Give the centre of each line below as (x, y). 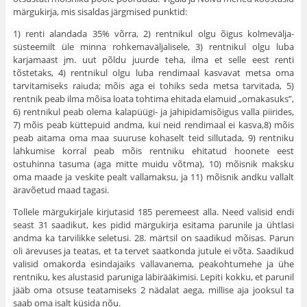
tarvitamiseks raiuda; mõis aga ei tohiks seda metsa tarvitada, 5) (153, 86)
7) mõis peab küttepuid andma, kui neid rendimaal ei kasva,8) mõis (153, 125)
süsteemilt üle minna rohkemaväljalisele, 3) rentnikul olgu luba (153, 47)
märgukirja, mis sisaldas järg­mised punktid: (100, 12)
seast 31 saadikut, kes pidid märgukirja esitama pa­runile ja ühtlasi (153, 225)
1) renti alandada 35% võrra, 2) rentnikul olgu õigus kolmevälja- (153, 34)
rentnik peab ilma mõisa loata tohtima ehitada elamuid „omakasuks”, (153, 99)
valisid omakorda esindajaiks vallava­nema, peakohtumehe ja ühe (153, 264)
